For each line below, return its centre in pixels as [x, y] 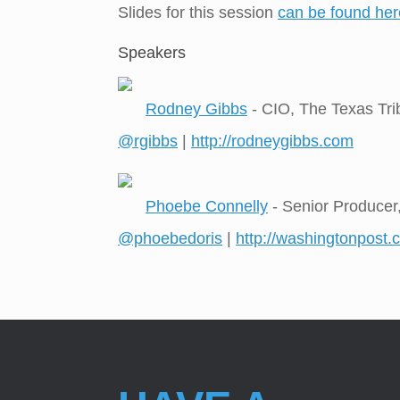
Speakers [152, 52]
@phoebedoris [170, 238]
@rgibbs [148, 142]
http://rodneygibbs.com [272, 142]
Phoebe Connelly [207, 206]
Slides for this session [198, 12]
